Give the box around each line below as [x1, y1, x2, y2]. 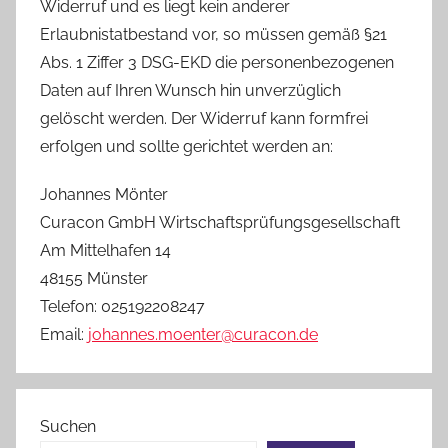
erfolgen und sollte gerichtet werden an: [40, 136, 333, 156]
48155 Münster [40, 268, 148, 288]
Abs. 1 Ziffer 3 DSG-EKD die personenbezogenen [40, 52, 394, 72]
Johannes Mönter [40, 184, 168, 204]
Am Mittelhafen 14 [40, 240, 171, 260]
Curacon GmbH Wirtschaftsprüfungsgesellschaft [40, 212, 400, 232]
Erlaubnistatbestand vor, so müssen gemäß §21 [40, 24, 387, 44]
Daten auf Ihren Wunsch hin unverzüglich [40, 80, 341, 100]
